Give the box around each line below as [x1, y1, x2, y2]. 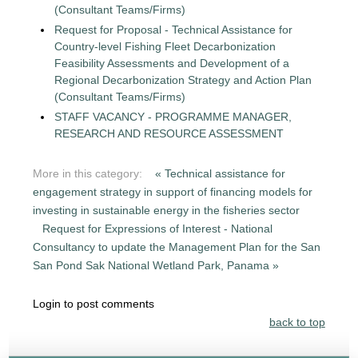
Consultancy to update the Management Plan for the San [33, 240, 321, 253]
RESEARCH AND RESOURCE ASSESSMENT [54, 126, 284, 140]
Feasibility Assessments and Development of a [54, 56, 290, 70]
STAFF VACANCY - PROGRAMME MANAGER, [54, 109, 292, 123]
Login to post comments [33, 296, 155, 310]
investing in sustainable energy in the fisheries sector [33, 203, 300, 217]
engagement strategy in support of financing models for [33, 185, 313, 198]
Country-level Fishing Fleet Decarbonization [54, 39, 276, 53]
